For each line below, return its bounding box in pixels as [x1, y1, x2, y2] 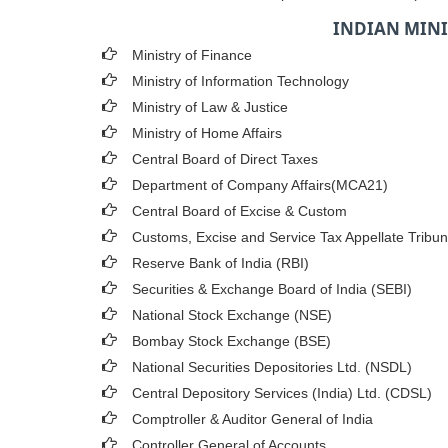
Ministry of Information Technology [132, 73, 349, 89]
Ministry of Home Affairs [132, 125, 282, 141]
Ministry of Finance [132, 47, 252, 63]
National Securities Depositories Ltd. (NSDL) [132, 359, 412, 375]
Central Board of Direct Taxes [132, 151, 318, 167]
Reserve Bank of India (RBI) [132, 255, 309, 271]
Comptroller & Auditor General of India [132, 411, 373, 427]
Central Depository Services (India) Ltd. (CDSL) [132, 385, 432, 401]
